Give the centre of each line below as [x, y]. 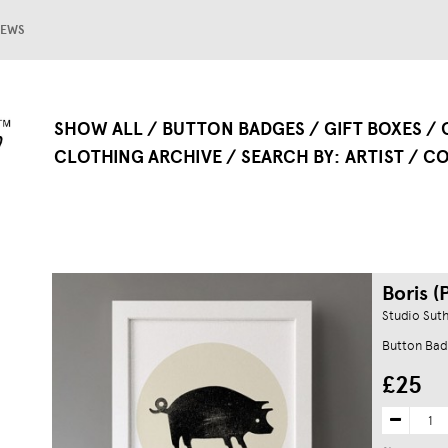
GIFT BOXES [373, 129]
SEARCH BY [287, 157]
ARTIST [374, 157]
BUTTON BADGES [233, 129]
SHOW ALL [98, 129]
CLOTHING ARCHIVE [138, 157]
